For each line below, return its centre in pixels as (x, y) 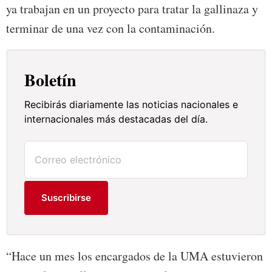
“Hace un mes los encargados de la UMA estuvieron (134, 256)
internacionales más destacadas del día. (116, 119)
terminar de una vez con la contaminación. (110, 29)
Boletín (51, 80)
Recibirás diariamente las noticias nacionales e (131, 105)
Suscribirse (66, 198)
